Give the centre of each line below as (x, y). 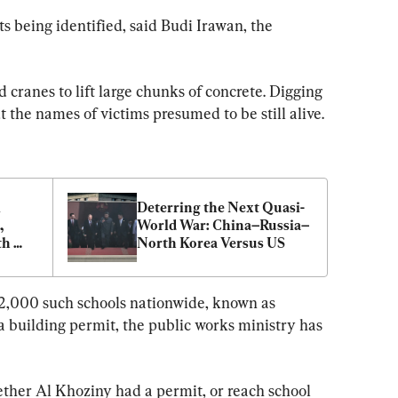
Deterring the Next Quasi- (221, 208)
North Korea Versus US (211, 243)
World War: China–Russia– (223, 226)
